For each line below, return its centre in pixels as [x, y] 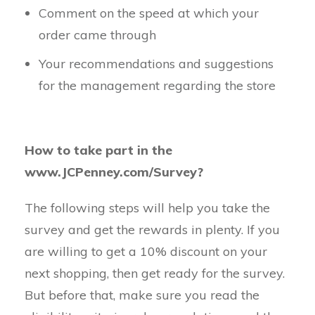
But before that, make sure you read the [142, 295]
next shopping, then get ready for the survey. [155, 273]
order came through [97, 35]
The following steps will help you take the [147, 208]
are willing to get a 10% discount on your [146, 251]
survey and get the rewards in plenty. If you [152, 230]
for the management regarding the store [157, 85]
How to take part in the [98, 150]
